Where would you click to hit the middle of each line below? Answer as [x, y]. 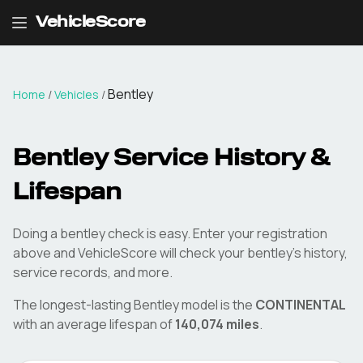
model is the [216, 305]
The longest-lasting [73, 305]
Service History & [218, 160]
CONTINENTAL [301, 305]
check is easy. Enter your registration [216, 233]
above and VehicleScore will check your [129, 253]
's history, [320, 253]
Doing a [36, 233]
